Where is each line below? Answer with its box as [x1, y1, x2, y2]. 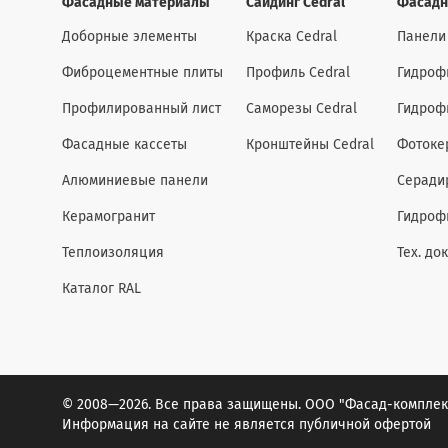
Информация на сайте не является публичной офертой [62, 418, 431, 432]
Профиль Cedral [246, 66, 350, 80]
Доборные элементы [62, 30, 197, 44]
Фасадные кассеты [62, 138, 187, 152]
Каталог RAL [62, 282, 141, 296]
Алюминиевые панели [62, 174, 208, 188]
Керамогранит [62, 210, 155, 224]
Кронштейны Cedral [246, 138, 374, 152]
